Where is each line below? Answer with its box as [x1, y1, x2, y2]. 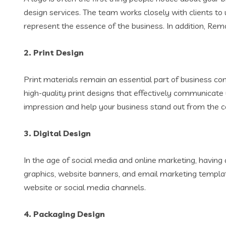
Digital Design [33, 128, 91, 138]
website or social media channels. [24, 182, 146, 192]
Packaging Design [33, 209, 105, 219]
